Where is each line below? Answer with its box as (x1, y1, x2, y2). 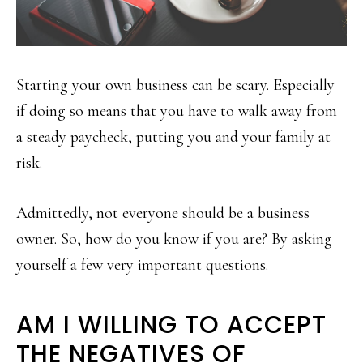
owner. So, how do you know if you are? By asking (16, 229, 332, 250)
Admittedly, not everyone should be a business (16, 203, 310, 224)
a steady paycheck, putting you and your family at (16, 127, 331, 147)
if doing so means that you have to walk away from (16, 101, 337, 122)
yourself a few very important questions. (16, 255, 268, 275)
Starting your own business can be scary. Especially (16, 75, 335, 96)
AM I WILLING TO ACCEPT (16, 308, 327, 343)
